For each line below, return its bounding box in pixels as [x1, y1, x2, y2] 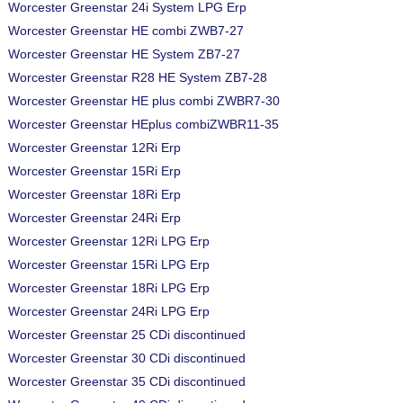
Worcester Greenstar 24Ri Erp [8, 210, 181, 225]
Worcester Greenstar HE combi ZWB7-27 [8, 23, 244, 38]
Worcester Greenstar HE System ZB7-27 [8, 47, 240, 61]
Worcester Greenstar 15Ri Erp [8, 164, 181, 178]
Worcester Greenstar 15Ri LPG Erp [8, 257, 210, 272]
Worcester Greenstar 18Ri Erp [8, 187, 181, 201]
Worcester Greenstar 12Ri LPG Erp [8, 234, 210, 248]
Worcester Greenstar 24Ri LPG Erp [8, 304, 210, 318]
